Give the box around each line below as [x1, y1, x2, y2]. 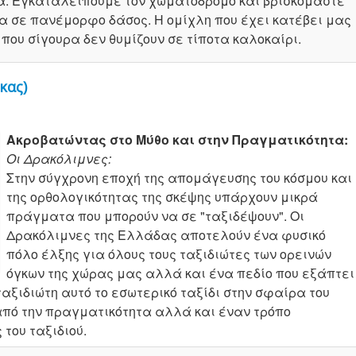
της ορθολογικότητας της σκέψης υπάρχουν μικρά [6, 188, 318, 207]
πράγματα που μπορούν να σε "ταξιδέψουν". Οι [6, 207, 304, 226]
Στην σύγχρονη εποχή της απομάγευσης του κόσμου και [6, 168, 352, 188]
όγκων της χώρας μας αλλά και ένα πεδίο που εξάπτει [6, 264, 354, 283]
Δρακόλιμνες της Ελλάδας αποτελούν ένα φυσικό [6, 226, 326, 245]
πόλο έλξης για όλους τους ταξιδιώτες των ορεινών [6, 245, 331, 264]
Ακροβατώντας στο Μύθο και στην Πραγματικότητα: [6, 130, 348, 149]
